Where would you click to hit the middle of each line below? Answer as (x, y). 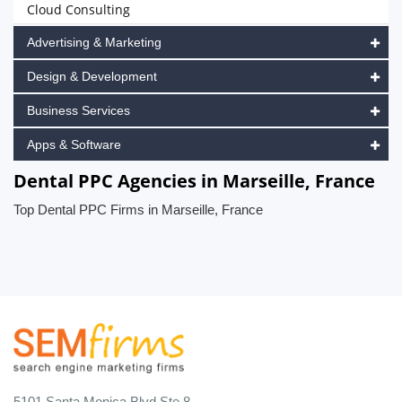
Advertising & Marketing (94, 42)
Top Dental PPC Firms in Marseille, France (138, 210)
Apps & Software (74, 144)
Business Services (79, 110)
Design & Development (92, 76)
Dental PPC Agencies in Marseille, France (194, 181)
